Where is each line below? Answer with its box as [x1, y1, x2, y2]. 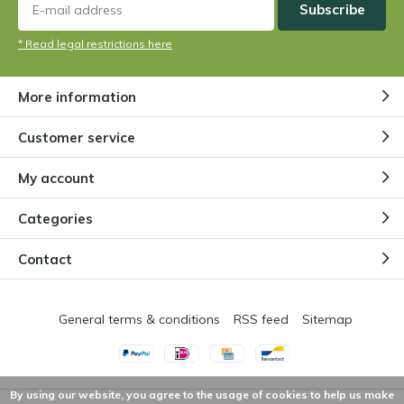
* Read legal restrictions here [18, 37, 172, 51]
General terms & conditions [58, 311, 220, 328]
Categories [18, 209, 93, 227]
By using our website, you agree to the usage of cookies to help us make [10, 388, 394, 401]
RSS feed [233, 311, 289, 328]
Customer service [18, 128, 135, 146]
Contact [18, 250, 72, 268]
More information [18, 87, 136, 106]
